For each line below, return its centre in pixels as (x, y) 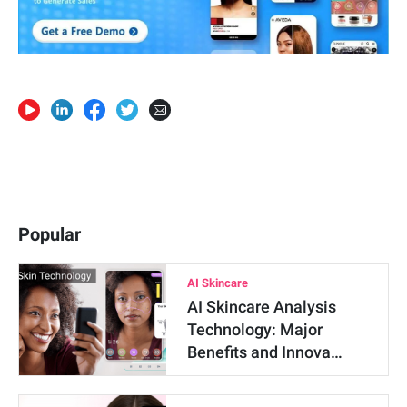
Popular (50, 234)
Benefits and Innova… (265, 352)
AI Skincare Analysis (262, 306)
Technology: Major (255, 329)
